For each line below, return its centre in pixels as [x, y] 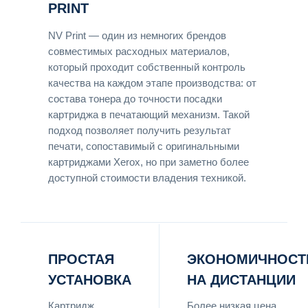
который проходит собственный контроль [147, 67]
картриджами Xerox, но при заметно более [148, 162]
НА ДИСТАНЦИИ [241, 279]
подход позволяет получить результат [140, 130]
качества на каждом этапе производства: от [152, 83]
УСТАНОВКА [90, 279]
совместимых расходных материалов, [139, 51]
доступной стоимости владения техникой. [147, 178]
